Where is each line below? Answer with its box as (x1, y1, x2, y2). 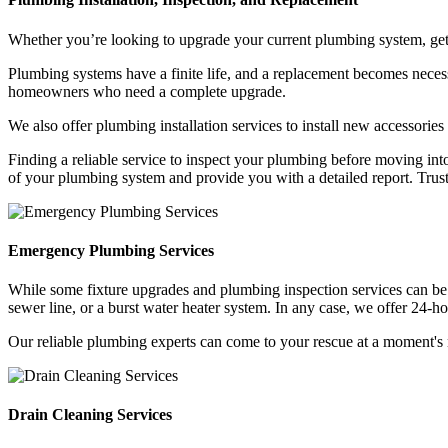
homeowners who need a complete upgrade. (8, 82, 286, 100)
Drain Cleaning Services (8, 406, 172, 424)
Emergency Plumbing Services (8, 241, 214, 259)
